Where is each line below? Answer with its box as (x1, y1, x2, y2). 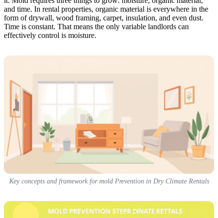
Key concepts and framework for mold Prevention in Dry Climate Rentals (9, 177, 209, 185)
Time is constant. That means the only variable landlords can (4, 22, 189, 31)
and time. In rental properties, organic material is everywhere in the (4, 4, 208, 13)
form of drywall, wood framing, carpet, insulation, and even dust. (4, 13, 203, 22)
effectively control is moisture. (4, 31, 96, 39)
